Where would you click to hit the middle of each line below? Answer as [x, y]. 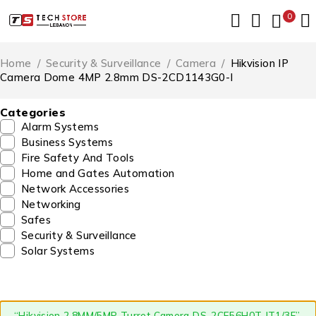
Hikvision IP [259, 63]
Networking [51, 205]
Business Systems [67, 142]
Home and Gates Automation [98, 174]
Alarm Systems [60, 127]
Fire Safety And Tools [78, 158]
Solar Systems [58, 251]
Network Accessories [75, 189]
